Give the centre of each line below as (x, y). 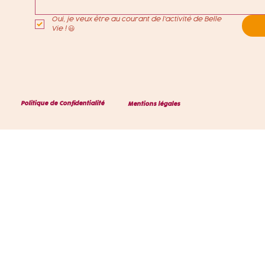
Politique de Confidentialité (62, 104)
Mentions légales (154, 104)
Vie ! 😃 (63, 29)
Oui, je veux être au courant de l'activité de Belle (136, 20)
